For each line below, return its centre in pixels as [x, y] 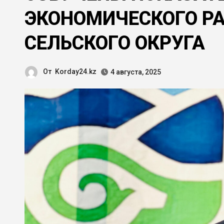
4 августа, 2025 [136, 72]
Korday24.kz [76, 72]
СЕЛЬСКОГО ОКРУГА [115, 43]
